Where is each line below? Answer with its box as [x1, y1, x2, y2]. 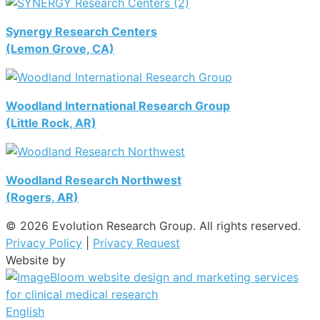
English [6, 304, 44, 319]
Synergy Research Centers [6, 24, 157, 39]
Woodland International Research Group [6, 98, 230, 113]
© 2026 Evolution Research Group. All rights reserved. [6, 218, 301, 233]
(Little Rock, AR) [6, 115, 96, 130]
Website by [6, 252, 66, 267]
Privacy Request [93, 235, 180, 250]
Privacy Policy [6, 235, 82, 250]
